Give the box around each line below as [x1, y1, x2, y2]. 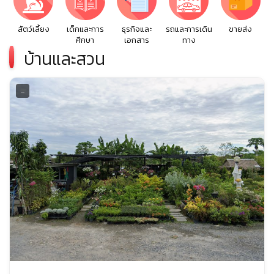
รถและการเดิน [165, 23, 212, 35]
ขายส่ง [229, 23, 253, 35]
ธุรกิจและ [122, 23, 152, 35]
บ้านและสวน [20, 46, 105, 72]
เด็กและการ [66, 23, 104, 35]
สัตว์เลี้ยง [17, 23, 50, 35]
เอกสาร [124, 34, 150, 46]
